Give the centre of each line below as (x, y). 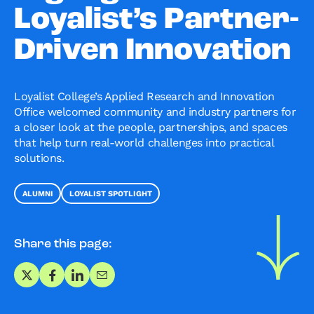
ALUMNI (37, 193)
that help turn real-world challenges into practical (144, 143)
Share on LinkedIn (126, 280)
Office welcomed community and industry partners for (155, 112)
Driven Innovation (152, 51)
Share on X (55, 280)
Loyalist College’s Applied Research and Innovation (144, 96)
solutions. (39, 158)
